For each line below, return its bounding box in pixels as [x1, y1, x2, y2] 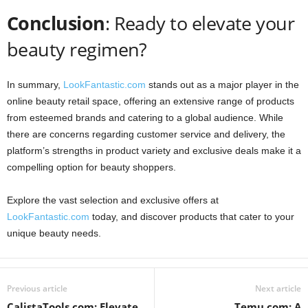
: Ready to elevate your [104, 10, 295, 36]
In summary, [7, 78, 63, 90]
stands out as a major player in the [146, 78, 299, 90]
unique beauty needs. [7, 227, 101, 239]
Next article [255, 282, 301, 294]
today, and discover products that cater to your [89, 210, 294, 222]
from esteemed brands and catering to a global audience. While [7, 111, 283, 123]
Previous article [7, 282, 67, 294]
